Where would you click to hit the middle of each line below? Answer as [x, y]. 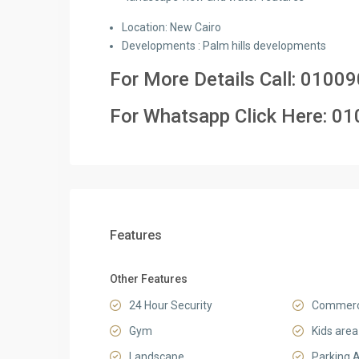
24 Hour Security [171, 305]
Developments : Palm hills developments [225, 46]
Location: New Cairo [171, 27]
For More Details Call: [205, 79]
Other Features [149, 279]
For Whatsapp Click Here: [221, 116]
